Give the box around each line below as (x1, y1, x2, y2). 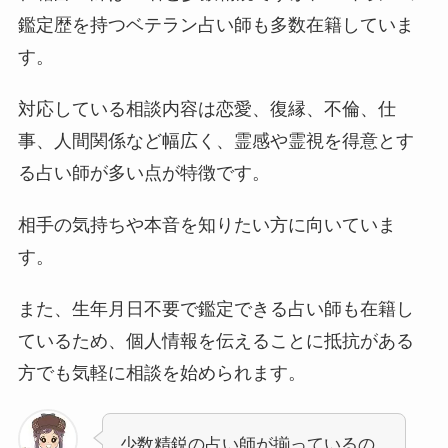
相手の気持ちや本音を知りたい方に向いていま (17, 214, 396, 235)
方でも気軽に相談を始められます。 (17, 362, 306, 383)
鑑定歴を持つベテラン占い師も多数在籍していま (17, 14, 414, 35)
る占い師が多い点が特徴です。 (17, 162, 270, 183)
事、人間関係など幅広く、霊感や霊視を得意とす (17, 130, 414, 151)
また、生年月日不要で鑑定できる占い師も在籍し (17, 298, 414, 319)
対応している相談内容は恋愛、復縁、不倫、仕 (17, 98, 396, 119)
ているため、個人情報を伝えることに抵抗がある (17, 330, 414, 351)
